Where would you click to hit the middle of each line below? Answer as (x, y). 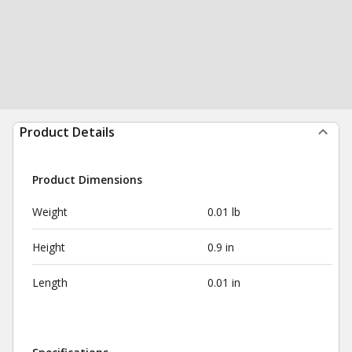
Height (49, 247)
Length (50, 282)
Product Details (67, 132)
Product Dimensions (87, 180)
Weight (50, 212)
